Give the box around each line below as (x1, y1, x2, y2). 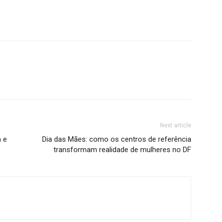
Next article (160, 121, 191, 129)
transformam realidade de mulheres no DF (54, 145, 191, 154)
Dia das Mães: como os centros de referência (42, 134, 191, 144)
